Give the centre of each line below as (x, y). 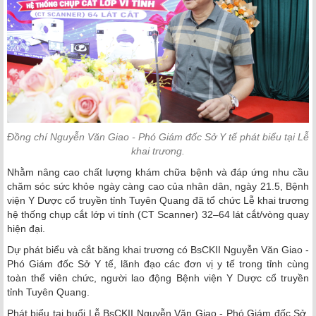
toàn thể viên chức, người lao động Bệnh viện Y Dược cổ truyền (158, 278)
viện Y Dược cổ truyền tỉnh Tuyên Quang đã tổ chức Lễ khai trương (158, 200)
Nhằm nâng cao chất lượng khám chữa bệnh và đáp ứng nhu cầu (158, 172)
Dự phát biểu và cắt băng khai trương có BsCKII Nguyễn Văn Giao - (158, 249)
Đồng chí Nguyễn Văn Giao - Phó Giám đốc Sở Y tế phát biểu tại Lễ (158, 136)
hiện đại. (26, 228)
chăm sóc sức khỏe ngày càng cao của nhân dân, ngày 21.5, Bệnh (158, 186)
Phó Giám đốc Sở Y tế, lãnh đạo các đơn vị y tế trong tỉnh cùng (158, 263)
